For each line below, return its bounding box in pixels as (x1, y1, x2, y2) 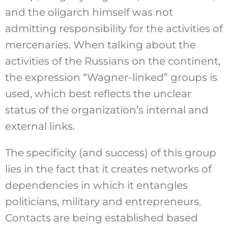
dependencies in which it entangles (5, 179, 188, 191)
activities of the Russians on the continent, (5, 54, 220, 67)
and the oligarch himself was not (5, 6, 173, 18)
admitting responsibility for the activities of (5, 22, 223, 35)
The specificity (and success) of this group (5, 146, 216, 159)
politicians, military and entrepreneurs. (5, 195, 201, 208)
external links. (5, 120, 75, 132)
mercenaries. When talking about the (5, 38, 196, 51)
